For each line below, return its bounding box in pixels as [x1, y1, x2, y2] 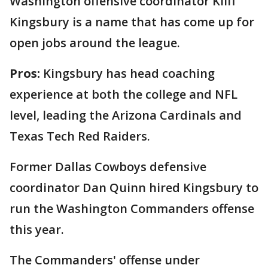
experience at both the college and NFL [10, 86, 237, 102]
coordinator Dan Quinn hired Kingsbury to [10, 179, 258, 196]
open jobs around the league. [10, 34, 180, 51]
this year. [10, 221, 64, 237]
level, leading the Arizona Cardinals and [10, 106, 242, 123]
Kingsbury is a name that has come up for [10, 13, 254, 30]
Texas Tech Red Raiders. [10, 127, 150, 144]
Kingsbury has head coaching [43, 65, 215, 81]
